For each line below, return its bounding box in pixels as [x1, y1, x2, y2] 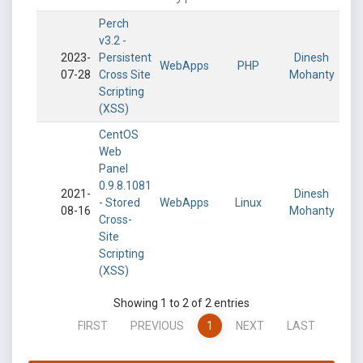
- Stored [99, 196, 140, 209]
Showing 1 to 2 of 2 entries [113, 297, 250, 310]
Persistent [99, 51, 152, 64]
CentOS [99, 128, 139, 141]
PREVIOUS [130, 319, 184, 332]
